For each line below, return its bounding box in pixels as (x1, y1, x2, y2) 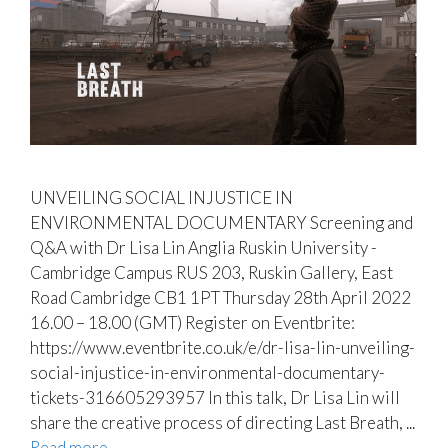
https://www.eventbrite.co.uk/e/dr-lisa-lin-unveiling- (30, 337, 415, 359)
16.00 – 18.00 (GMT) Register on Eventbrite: (30, 312, 355, 334)
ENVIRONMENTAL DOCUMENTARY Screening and (30, 212, 413, 234)
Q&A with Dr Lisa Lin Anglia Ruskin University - (30, 237, 377, 259)
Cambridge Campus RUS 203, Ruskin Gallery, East (30, 262, 393, 284)
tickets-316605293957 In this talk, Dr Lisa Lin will (30, 387, 400, 409)
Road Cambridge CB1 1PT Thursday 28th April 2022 (30, 287, 411, 309)
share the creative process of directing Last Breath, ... (30, 412, 415, 434)
